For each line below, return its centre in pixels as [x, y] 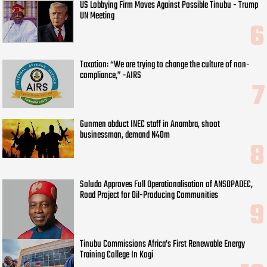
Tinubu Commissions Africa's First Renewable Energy [163, 244]
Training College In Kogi [117, 255]
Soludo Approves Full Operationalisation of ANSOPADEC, [167, 184]
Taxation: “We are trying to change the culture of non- [165, 65]
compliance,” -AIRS [111, 76]
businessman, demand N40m [125, 136]
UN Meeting [97, 16]
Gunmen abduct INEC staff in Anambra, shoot [150, 125]
